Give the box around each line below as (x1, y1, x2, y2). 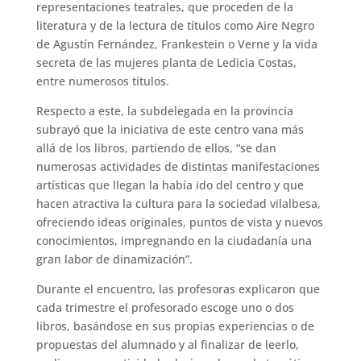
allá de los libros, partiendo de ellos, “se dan (35, 140, 276, 156)
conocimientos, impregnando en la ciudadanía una (35, 233, 312, 249)
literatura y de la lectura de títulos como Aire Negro (35, 18, 314, 34)
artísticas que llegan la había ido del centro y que (35, 177, 304, 193)
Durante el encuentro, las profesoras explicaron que (35, 281, 320, 297)
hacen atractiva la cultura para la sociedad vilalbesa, (35, 196, 321, 212)
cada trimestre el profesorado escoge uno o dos (35, 300, 294, 316)
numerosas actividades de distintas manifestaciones (35, 159, 320, 175)
